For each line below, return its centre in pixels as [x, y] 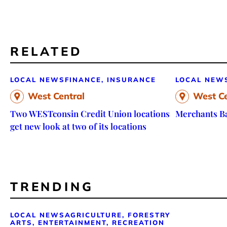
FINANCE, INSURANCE [110, 79]
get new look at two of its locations [78, 126]
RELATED [46, 51]
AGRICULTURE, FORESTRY [118, 215]
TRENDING [52, 186]
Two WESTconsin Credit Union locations [90, 113]
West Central [56, 96]
